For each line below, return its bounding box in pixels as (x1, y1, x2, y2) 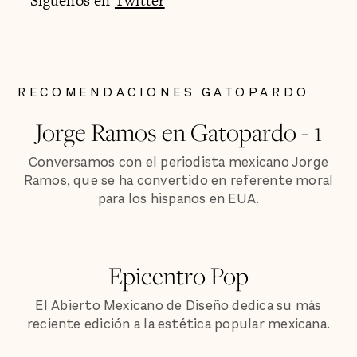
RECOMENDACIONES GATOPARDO (18, 84, 310, 101)
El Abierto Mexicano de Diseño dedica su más (35, 296, 322, 316)
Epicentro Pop (108, 259, 249, 292)
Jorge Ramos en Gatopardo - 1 (35, 116, 322, 149)
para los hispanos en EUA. (97, 190, 260, 209)
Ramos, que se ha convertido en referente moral (23, 171, 334, 190)
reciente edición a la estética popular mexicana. (26, 315, 331, 334)
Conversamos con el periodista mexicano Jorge (28, 153, 329, 172)
